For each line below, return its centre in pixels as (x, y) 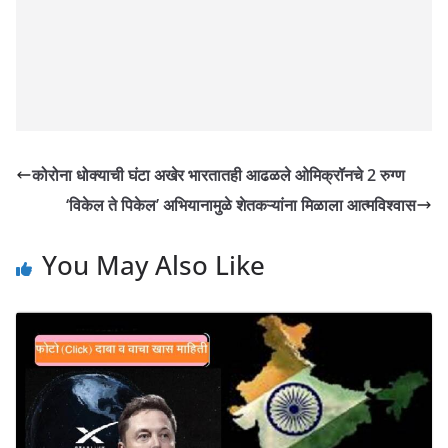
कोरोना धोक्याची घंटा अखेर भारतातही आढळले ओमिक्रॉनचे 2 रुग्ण (218, 175)
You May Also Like (153, 265)
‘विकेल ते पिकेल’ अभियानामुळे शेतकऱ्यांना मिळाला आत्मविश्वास (241, 205)
